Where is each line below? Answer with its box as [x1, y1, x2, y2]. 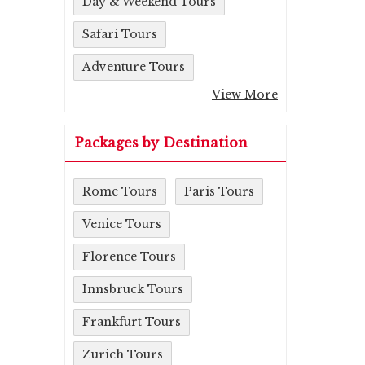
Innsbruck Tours [82, 282, 183, 297]
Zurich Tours [82, 347, 163, 362]
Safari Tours [82, 27, 157, 42]
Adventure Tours [82, 59, 185, 74]
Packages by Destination [75, 134, 248, 151]
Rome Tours [82, 184, 157, 199]
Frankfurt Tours [82, 314, 181, 329]
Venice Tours [82, 217, 161, 231]
